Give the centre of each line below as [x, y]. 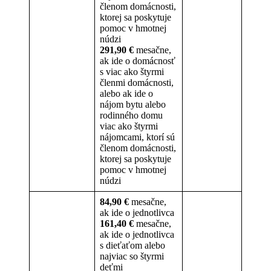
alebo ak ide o [126, 93]
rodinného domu [131, 115]
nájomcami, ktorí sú [137, 137]
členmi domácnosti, [137, 82]
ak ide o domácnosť [138, 60]
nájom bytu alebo [133, 104]
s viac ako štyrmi [132, 71]
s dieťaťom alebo [132, 245]
